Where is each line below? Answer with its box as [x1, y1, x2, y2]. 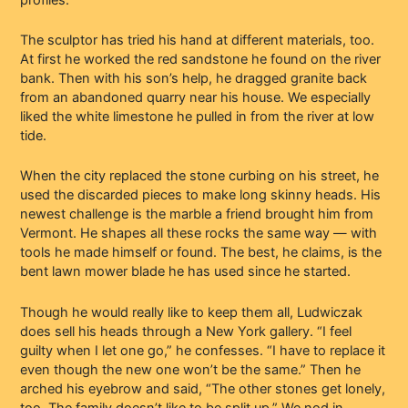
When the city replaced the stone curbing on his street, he [20, 168, 380, 185]
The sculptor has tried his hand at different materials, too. [20, 31, 375, 48]
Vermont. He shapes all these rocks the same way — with [20, 225, 378, 242]
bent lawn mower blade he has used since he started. [20, 263, 352, 280]
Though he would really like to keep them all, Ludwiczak [20, 303, 363, 321]
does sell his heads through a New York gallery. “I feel [20, 322, 352, 340]
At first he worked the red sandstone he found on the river [20, 50, 382, 67]
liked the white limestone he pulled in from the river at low [20, 107, 375, 125]
